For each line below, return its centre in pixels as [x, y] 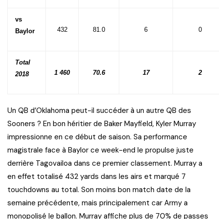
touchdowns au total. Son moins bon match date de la [99, 190]
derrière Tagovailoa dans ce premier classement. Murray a [105, 164]
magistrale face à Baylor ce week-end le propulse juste [100, 150]
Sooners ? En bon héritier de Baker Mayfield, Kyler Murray [102, 124]
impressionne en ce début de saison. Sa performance [97, 137]
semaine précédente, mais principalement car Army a [98, 203]
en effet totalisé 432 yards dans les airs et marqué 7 [97, 177]
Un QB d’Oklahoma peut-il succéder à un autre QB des [99, 111]
